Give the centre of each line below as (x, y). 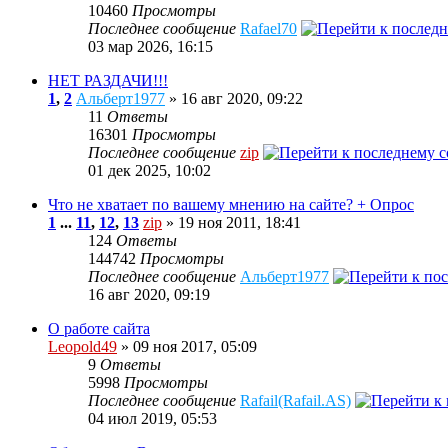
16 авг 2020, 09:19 (149, 294)
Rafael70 (268, 28)
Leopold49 (82, 346)
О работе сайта (99, 328)
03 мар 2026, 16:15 (150, 46)
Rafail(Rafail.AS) (295, 400)
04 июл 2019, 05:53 (152, 418)
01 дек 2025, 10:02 (149, 170)
